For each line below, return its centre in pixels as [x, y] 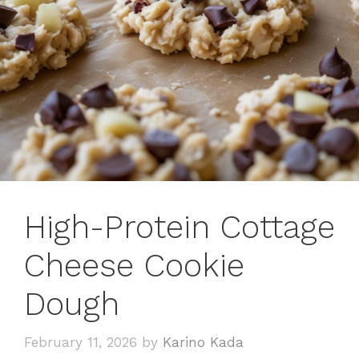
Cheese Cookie [134, 265]
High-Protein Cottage [179, 227]
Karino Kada [203, 343]
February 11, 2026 [81, 343]
